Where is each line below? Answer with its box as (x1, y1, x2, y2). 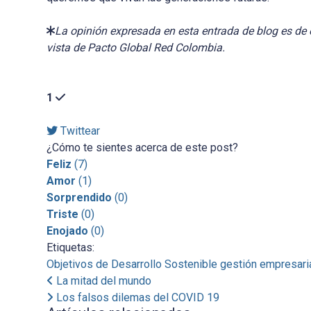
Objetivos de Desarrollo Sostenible (46, 258, 217, 271)
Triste (46, 208, 78, 221)
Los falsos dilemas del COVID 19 (53, 291, 219, 305)
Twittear (60, 124, 100, 138)
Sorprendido (46, 191, 112, 205)
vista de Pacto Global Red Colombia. (46, 41, 225, 55)
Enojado (46, 224, 88, 238)
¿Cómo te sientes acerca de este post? (46, 141, 238, 155)
